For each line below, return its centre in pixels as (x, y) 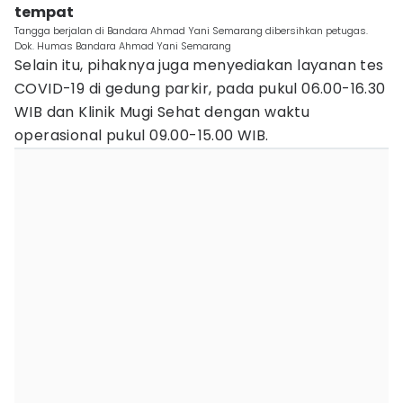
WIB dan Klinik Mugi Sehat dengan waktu (162, 112)
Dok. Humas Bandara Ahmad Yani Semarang (123, 46)
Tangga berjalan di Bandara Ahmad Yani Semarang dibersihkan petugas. (191, 31)
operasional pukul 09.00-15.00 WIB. (142, 135)
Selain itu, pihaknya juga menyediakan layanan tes (199, 65)
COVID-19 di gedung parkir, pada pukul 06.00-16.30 (200, 89)
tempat (44, 12)
